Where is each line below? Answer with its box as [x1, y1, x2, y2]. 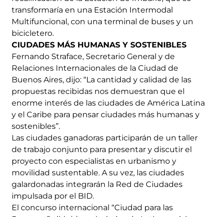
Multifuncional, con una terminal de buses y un [12, 16, 193, 26]
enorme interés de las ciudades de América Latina [12, 98, 205, 108]
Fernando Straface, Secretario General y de [12, 51, 175, 61]
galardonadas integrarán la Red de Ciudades [12, 179, 183, 189]
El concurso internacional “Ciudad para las [12, 202, 173, 212]
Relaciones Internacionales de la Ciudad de [12, 63, 178, 73]
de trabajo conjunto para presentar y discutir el [12, 144, 192, 154]
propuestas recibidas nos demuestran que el [12, 86, 185, 96]
